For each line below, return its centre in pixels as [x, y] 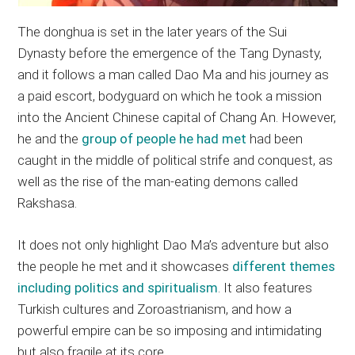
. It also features [265, 287]
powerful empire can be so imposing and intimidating [170, 330]
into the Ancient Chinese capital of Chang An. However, [177, 117]
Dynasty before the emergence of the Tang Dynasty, [170, 53]
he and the [50, 138]
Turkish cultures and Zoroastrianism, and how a [155, 309]
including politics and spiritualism [118, 287]
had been [275, 138]
